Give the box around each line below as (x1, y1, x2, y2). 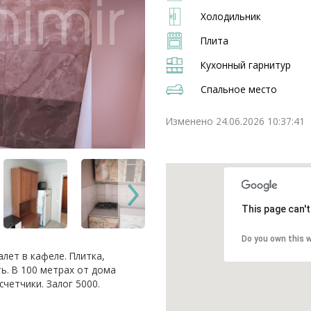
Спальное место (201, 83, 277, 96)
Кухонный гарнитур (201, 58, 291, 72)
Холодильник (201, 10, 261, 23)
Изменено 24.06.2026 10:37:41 (166, 115, 305, 128)
